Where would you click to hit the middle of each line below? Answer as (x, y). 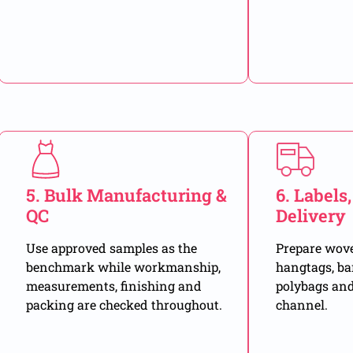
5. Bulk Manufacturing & (127, 195)
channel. (302, 305)
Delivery (311, 216)
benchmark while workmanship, (124, 267)
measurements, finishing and (114, 286)
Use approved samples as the (112, 248)
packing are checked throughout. (124, 305)
